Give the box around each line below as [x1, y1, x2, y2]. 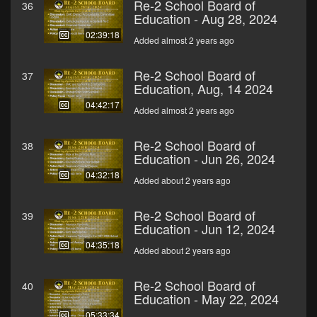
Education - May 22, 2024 [134, 289, 279, 309]
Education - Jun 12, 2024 [134, 219, 275, 238]
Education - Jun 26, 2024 [134, 149, 275, 168]
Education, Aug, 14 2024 [134, 79, 273, 98]
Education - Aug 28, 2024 [134, 9, 277, 28]
